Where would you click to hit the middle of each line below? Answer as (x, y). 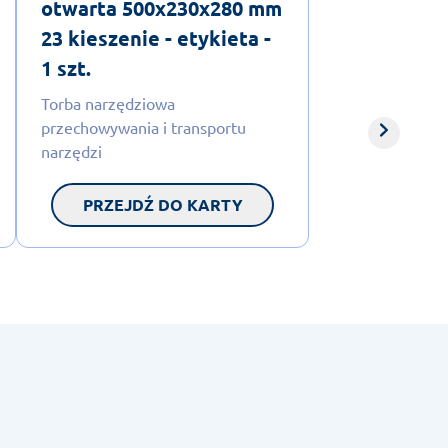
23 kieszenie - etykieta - (155, 37)
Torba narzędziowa (107, 102)
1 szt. (65, 67)
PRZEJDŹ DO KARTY (162, 204)
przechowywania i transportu (143, 126)
